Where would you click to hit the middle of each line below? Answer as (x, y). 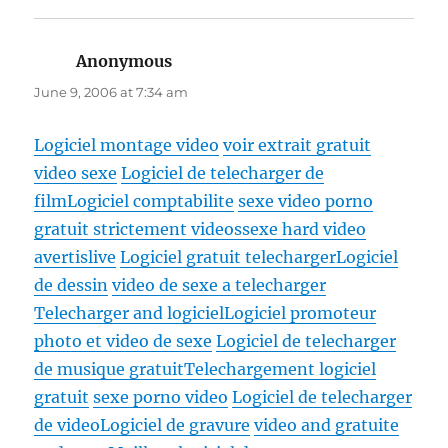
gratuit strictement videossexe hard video (200, 229)
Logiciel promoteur (300, 313)
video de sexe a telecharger (219, 285)
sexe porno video (161, 397)
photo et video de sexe (123, 341)
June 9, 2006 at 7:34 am (111, 92)
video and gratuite (327, 425)
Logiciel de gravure (175, 425)
